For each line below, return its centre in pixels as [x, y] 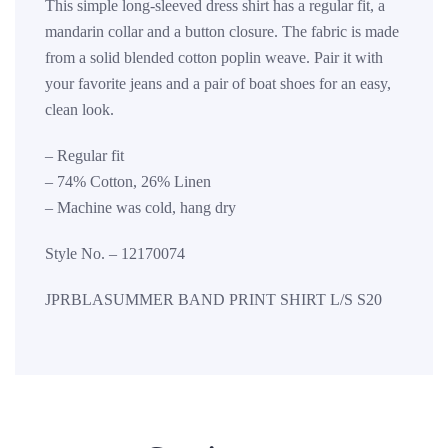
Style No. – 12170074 [115, 253]
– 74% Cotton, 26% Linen [128, 181]
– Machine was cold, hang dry [140, 207]
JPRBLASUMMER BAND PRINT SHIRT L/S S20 [213, 299]
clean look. [79, 109]
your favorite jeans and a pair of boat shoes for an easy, [218, 83]
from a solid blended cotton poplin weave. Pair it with [214, 57]
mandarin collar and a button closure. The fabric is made [222, 31]
